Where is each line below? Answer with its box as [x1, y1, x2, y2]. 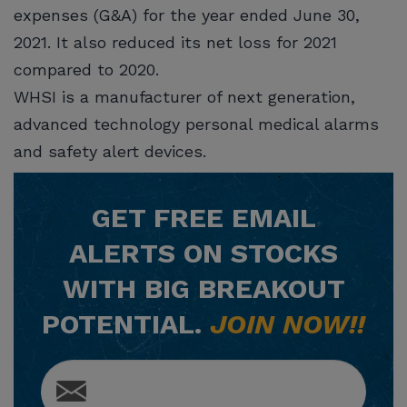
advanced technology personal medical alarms [14, 114, 379, 134]
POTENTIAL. [42, 307, 210, 340]
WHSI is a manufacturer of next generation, [14, 86, 355, 106]
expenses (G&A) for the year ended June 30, [14, 5, 360, 25]
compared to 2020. [14, 59, 159, 79]
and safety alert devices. [14, 141, 206, 161]
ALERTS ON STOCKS [69, 236, 338, 269]
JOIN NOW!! [210, 307, 365, 340]
